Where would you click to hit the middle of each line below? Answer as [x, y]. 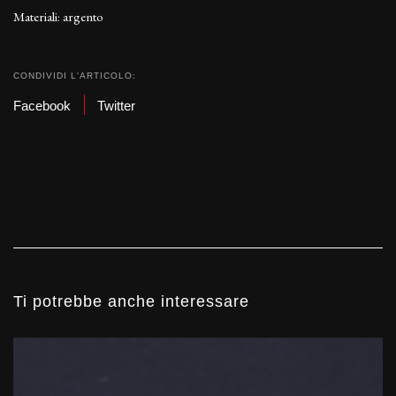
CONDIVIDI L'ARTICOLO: [75, 76]
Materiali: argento [58, 17]
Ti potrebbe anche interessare [131, 302]
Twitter [116, 105]
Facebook [42, 105]
